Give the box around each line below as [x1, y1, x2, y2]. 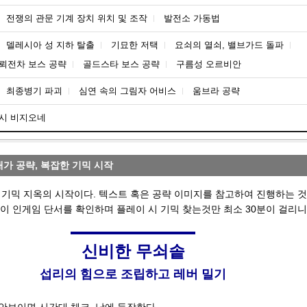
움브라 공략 [193, 86, 240, 96]
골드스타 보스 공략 [83, 59, 160, 69]
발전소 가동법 [164, 13, 220, 23]
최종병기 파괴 [6, 86, 62, 96]
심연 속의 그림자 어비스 [79, 86, 176, 96]
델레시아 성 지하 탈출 [6, 40, 95, 50]
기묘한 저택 [111, 40, 158, 50]
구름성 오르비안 [176, 59, 241, 69]
